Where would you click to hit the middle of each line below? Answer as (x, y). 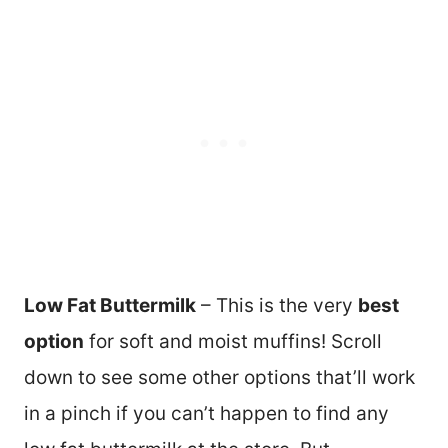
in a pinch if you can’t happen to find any (206, 413)
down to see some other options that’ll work (219, 377)
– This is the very (277, 305)
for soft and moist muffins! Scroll (233, 341)
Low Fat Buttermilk (110, 305)
